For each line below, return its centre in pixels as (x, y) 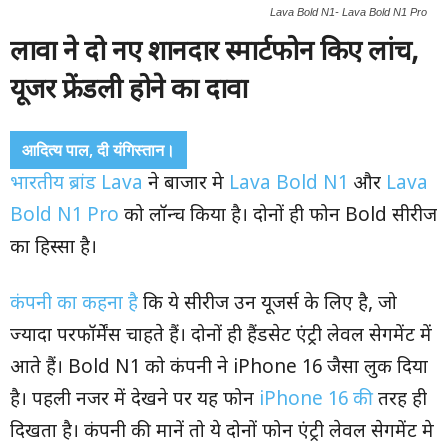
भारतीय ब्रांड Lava (76, 184)
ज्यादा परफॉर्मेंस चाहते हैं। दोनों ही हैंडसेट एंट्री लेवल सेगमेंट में (221, 336)
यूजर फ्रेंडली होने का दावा (129, 91)
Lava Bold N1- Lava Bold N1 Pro (348, 12)
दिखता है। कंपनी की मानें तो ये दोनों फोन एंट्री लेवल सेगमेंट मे (222, 432)
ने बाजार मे (186, 184)
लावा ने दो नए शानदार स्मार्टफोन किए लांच (210, 53)
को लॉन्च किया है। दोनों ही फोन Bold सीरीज (278, 216)
